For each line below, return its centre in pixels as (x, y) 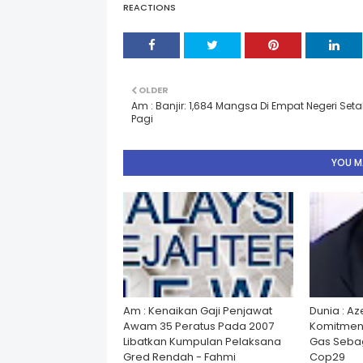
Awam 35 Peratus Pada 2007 (199, 326)
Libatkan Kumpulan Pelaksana (202, 342)
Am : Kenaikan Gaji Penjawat (198, 311)
